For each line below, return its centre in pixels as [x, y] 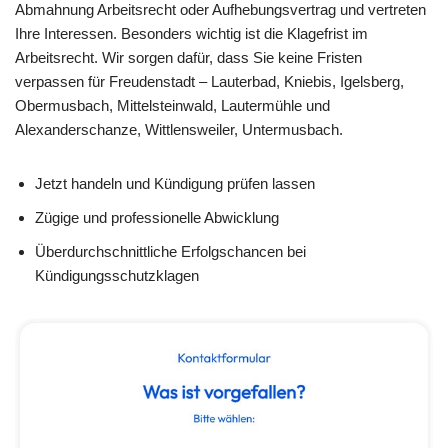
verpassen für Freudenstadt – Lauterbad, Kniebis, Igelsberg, [209, 81]
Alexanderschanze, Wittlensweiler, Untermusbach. [179, 129]
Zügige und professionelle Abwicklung [157, 217]
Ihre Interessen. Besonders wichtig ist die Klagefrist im [191, 33]
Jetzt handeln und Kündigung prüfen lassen [175, 183]
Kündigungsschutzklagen [117, 275]
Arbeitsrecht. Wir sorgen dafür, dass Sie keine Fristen [188, 57]
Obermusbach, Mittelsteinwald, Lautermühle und [172, 105]
